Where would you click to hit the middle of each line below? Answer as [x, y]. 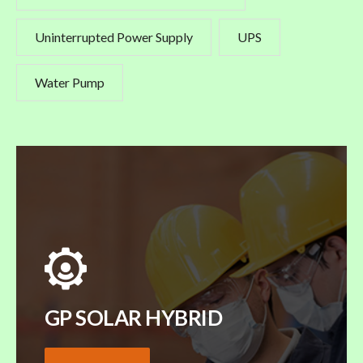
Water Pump [70, 83]
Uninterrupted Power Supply [114, 37]
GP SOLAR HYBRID [134, 318]
